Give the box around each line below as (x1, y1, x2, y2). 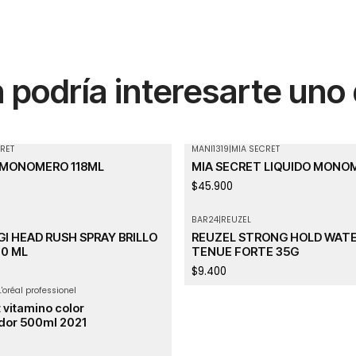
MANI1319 (191, 142, 229, 155)
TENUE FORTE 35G (191, 245, 299, 260)
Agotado (197, 153, 233, 164)
